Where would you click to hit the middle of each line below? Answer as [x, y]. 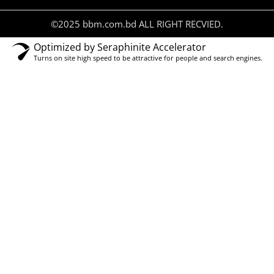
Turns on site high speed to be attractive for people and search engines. [148, 57]
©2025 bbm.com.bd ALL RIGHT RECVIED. [137, 24]
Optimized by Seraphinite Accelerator [120, 47]
